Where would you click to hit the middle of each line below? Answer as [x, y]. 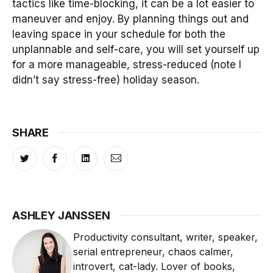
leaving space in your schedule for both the [119, 34]
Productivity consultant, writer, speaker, [165, 237]
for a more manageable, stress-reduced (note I [127, 64]
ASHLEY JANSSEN [61, 215]
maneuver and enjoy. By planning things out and [130, 19]
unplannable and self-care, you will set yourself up [136, 49]
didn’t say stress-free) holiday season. [106, 80]
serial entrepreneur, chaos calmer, [153, 251]
